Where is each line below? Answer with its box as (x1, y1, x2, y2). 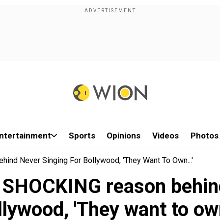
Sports (68, 131, 95, 140)
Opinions (107, 131, 141, 140)
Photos (190, 131, 219, 140)
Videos (152, 131, 179, 140)
